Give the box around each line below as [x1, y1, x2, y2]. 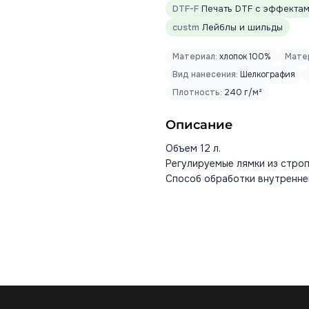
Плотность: [172, 87, 222, 98]
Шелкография [238, 69, 295, 80]
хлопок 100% [217, 51, 271, 62]
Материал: [172, 51, 217, 62]
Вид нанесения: [172, 69, 238, 80]
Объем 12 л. [166, 142, 221, 154]
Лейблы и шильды [199, 21, 283, 33]
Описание [166, 117, 232, 132]
